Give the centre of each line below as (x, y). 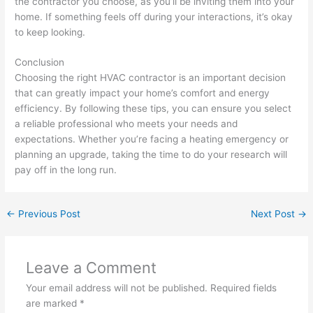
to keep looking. (50, 32)
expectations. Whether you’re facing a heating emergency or (152, 139)
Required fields (243, 288)
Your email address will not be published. (116, 288)
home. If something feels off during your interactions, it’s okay (154, 16)
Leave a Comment (91, 268)
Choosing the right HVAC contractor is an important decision (151, 78)
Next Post (274, 214)
